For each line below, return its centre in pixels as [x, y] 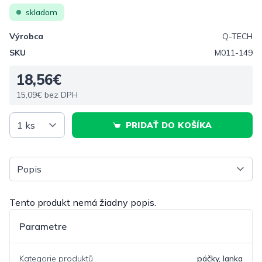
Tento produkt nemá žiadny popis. [83, 202]
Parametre [43, 226]
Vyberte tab [35, 163]
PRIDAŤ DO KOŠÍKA [169, 125]
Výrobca [26, 36]
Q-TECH [237, 36]
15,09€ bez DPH [47, 95]
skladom [42, 12]
